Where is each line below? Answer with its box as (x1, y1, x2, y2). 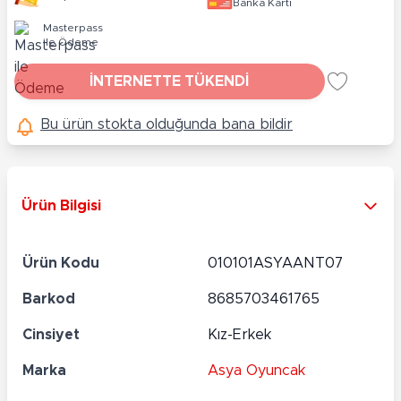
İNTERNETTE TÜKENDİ (90, 73, 250, 89)
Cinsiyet (22, 327, 80, 342)
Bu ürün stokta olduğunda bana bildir (40, 116, 293, 132)
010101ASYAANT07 (208, 255, 343, 270)
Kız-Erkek (208, 327, 271, 342)
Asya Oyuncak (208, 363, 305, 378)
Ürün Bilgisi (21, 198, 101, 213)
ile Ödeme (43, 36, 98, 47)
